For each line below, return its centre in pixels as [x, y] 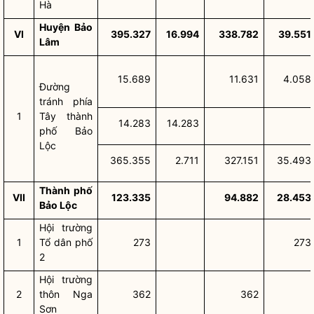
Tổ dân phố [66, 242]
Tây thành [66, 116]
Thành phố [66, 190]
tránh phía [66, 101]
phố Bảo [66, 131]
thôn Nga [66, 294]
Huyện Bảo [66, 27]
